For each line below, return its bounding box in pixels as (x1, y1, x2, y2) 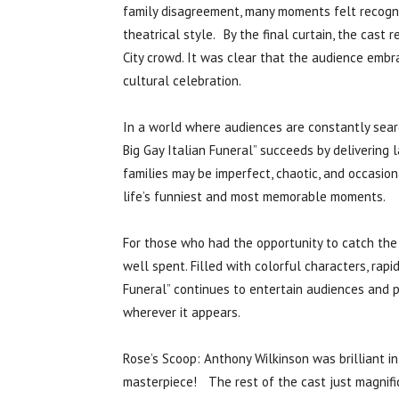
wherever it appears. (123, 304, 240, 322)
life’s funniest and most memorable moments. (123, 188, 386, 206)
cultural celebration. (123, 72, 241, 90)
